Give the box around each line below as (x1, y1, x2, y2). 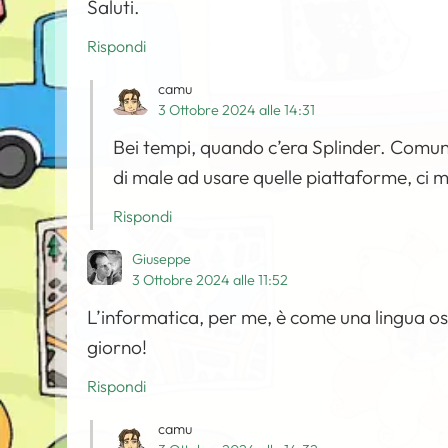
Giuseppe (132, 250, 192, 269)
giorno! (87, 335, 148, 360)
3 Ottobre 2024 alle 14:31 (158, 101, 316, 120)
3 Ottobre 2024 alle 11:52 (132, 271, 289, 290)
